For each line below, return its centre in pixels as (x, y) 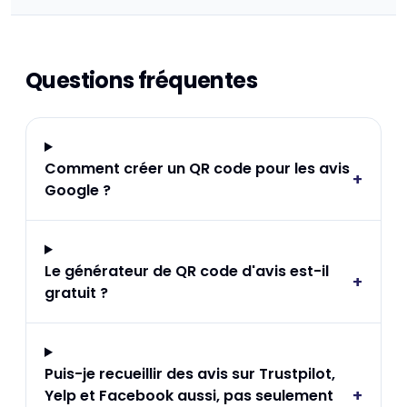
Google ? (78, 190)
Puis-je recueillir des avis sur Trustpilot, (190, 374)
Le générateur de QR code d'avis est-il (187, 271)
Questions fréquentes (141, 80)
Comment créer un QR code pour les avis (197, 169)
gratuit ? (76, 293)
